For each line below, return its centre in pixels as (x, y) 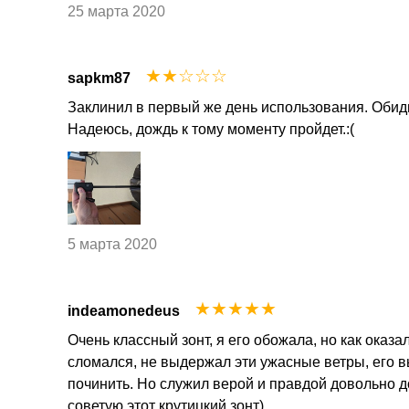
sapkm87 (99, 78)
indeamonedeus (124, 311)
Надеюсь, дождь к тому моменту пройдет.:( (211, 129)
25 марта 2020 (116, 11)
